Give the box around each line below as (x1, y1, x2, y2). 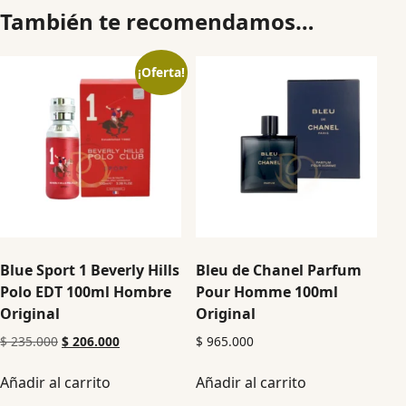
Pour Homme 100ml (196, 281, 339, 302)
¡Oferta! (137, 63, 185, 82)
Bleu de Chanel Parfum (196, 259, 362, 280)
